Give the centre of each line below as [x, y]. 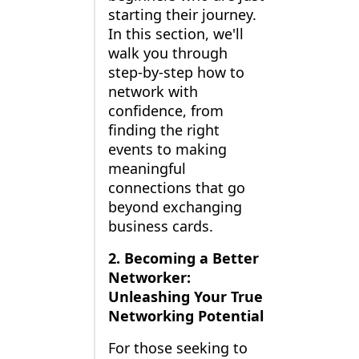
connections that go [176, 188]
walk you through [167, 53]
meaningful [147, 169]
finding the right [163, 130]
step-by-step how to [176, 73]
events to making [167, 149]
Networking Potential [186, 316]
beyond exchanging [175, 207]
